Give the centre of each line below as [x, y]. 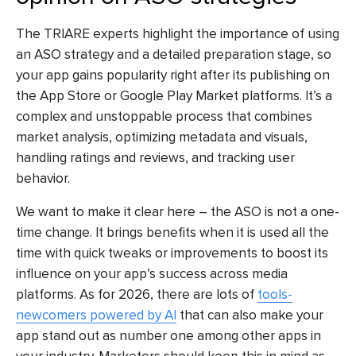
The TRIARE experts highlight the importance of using [178, 33]
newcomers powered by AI [96, 315]
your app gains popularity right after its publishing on [173, 75]
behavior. [43, 178]
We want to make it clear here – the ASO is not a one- [178, 212]
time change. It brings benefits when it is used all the [172, 233]
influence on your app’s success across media [152, 274]
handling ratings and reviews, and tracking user [155, 157]
